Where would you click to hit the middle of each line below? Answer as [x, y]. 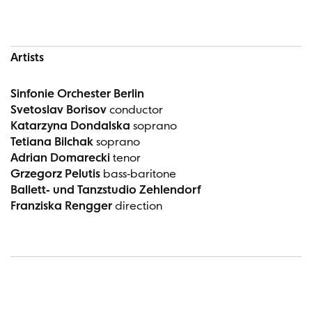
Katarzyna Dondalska [72, 126]
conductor [136, 110]
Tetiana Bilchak [53, 142]
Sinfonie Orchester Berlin [77, 94]
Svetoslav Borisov [60, 110]
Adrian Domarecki [62, 158]
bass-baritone [140, 174]
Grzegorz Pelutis [57, 174]
